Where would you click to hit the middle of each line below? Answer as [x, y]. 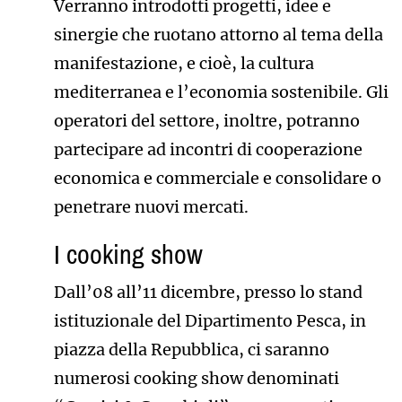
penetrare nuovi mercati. [151, 207]
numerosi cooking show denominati [196, 379]
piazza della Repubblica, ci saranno [191, 350]
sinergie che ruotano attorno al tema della [218, 35]
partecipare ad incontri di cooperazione [208, 150]
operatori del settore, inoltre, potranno [206, 121]
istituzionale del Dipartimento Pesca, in [210, 321]
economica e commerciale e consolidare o [217, 179]
